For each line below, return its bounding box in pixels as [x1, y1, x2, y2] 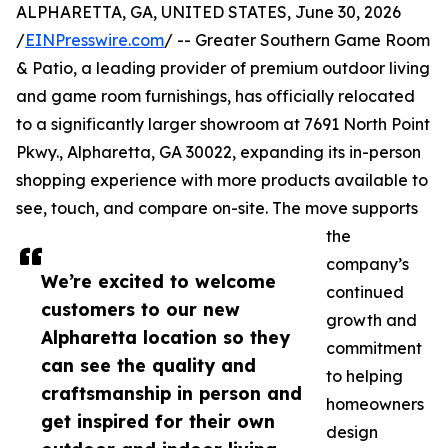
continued [326, 282, 404, 303]
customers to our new [41, 298, 240, 321]
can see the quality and [41, 354, 256, 377]
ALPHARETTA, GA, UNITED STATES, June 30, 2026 [16, 2, 401, 23]
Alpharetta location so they [41, 326, 290, 349]
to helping [326, 366, 403, 387]
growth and [326, 310, 417, 331]
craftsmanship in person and [41, 382, 302, 405]
